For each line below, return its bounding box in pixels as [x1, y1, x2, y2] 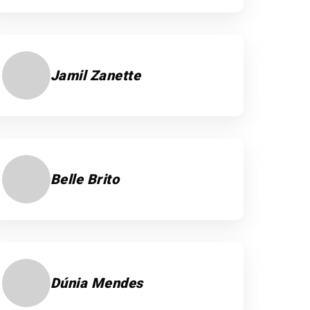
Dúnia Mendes [50, 275, 143, 291]
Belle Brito [50, 171, 120, 188]
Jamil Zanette [50, 67, 141, 84]
